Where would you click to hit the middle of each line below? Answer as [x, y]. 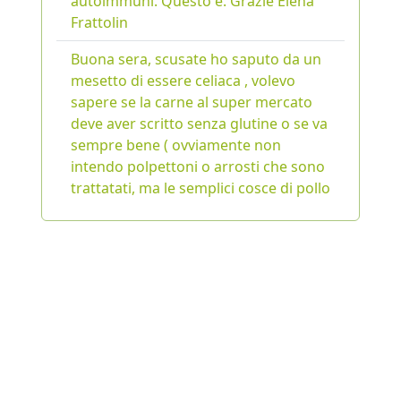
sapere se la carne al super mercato [192, 102]
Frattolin [99, 23]
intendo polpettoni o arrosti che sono [198, 167]
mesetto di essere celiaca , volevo [183, 81]
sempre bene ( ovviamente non [176, 145]
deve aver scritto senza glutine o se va [199, 124]
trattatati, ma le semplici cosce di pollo [200, 188]
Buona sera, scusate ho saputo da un [196, 60]
